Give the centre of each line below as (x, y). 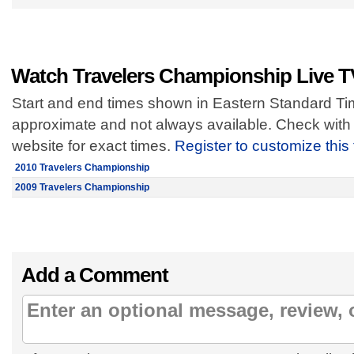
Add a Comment (95, 275)
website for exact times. (93, 146)
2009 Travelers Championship (82, 187)
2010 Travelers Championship (82, 168)
